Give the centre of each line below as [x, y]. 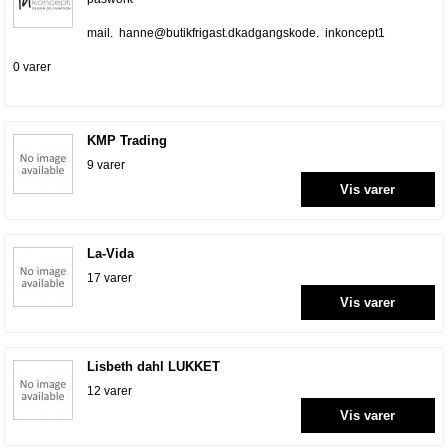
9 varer [106, 165]
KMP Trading [127, 141]
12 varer [110, 391]
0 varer [32, 67]
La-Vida [111, 254]
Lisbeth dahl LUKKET [154, 367]
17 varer [110, 278]
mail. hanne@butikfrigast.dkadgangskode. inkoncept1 [236, 33]
